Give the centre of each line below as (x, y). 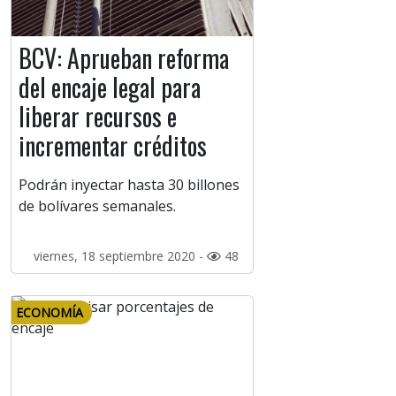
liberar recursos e (98, 117)
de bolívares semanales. (97, 206)
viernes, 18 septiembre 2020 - (120, 256)
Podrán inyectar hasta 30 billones (129, 185)
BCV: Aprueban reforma (124, 58)
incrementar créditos (113, 146)
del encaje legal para (110, 88)
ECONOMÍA (49, 313)
